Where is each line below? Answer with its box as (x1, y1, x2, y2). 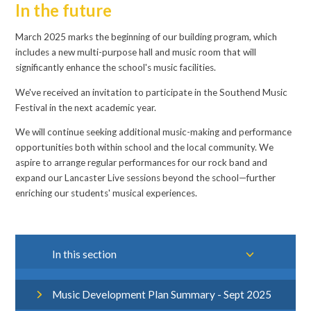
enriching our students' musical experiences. (15, 187, 198, 199)
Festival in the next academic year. (15, 101, 157, 113)
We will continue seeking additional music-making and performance (15, 126, 292, 138)
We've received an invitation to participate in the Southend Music (15, 86, 288, 98)
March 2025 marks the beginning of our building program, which (15, 31, 278, 43)
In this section (52, 247, 117, 260)
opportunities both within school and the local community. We (15, 142, 274, 153)
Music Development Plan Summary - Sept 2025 (52, 288, 272, 301)
